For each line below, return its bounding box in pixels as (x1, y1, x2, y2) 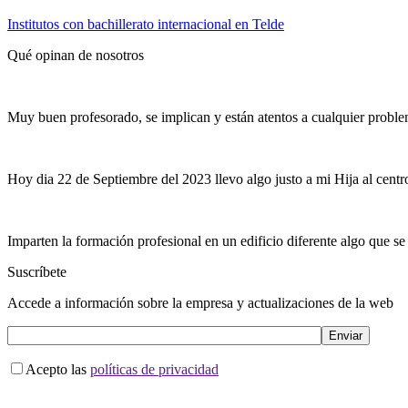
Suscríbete (7, 263, 66, 280)
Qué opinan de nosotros (7, 46, 144, 63)
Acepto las (25, 361, 90, 377)
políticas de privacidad (90, 361, 219, 377)
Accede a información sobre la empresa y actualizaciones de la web (7, 294, 393, 311)
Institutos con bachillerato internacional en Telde (7, 15, 284, 32)
